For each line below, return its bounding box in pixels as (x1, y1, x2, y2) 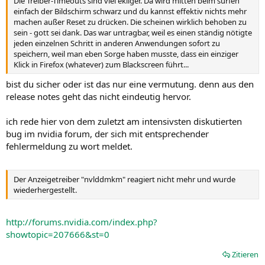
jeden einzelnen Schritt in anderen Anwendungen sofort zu (14, 37, 220, 49)
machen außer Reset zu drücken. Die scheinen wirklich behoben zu (14, 16, 247, 27)
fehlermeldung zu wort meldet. (6, 140, 132, 152)
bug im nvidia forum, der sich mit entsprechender (6, 128, 209, 140)
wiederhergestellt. (14, 184, 77, 195)
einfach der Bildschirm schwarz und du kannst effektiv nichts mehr (14, 5, 247, 17)
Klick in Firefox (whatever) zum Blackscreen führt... (14, 59, 189, 70)
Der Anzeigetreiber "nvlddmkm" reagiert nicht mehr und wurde (14, 173, 235, 185)
